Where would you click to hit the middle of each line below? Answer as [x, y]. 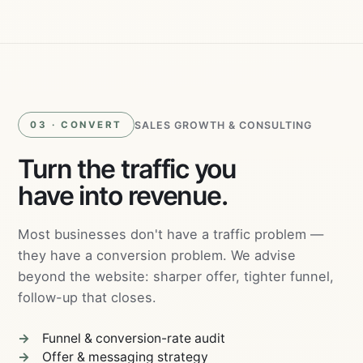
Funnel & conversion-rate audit [134, 338]
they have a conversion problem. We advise [157, 255]
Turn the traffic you [127, 169]
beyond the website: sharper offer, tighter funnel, [176, 276]
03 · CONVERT [76, 125]
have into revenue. [123, 196]
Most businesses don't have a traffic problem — [171, 234]
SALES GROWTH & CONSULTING [223, 125]
